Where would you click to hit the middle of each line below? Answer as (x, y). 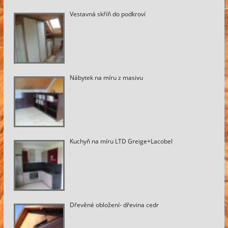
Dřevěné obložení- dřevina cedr (114, 205)
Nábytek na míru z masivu (106, 77)
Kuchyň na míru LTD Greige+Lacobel (121, 141)
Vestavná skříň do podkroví (108, 14)
